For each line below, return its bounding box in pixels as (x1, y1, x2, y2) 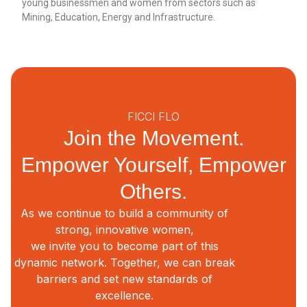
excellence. (95, 288, 153, 302)
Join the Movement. (63, 126, 244, 149)
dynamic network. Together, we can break (14, 255, 235, 269)
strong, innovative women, (55, 222, 194, 236)
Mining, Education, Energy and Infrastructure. (22, 12, 216, 23)
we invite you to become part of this (30, 238, 219, 253)
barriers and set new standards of (36, 271, 212, 286)
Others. (120, 180, 187, 203)
